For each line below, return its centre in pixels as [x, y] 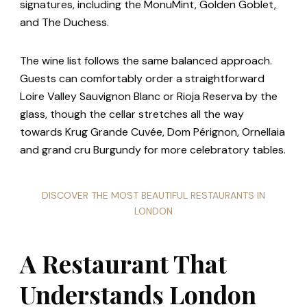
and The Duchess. [64, 23]
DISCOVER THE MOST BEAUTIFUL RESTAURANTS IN [153, 196]
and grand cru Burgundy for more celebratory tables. [153, 150]
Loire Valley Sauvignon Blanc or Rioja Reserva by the [149, 97]
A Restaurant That [123, 263]
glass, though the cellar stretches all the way [132, 114]
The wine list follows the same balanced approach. [146, 61]
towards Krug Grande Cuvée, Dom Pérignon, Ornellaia [152, 132]
